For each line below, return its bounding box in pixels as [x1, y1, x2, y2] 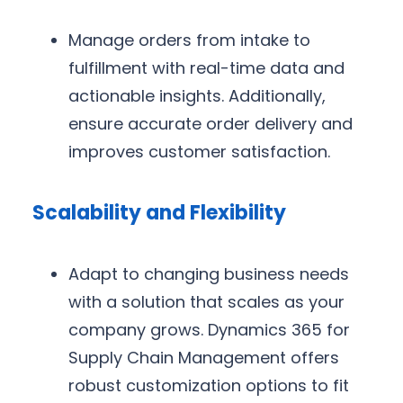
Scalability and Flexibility [32, 198, 286, 227]
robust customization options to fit [68, 374, 349, 398]
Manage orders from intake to [68, 28, 310, 51]
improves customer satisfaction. [68, 139, 330, 163]
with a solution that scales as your [68, 291, 345, 314]
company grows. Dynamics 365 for [68, 318, 350, 342]
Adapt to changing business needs [68, 263, 349, 286]
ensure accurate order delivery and [68, 112, 353, 135]
